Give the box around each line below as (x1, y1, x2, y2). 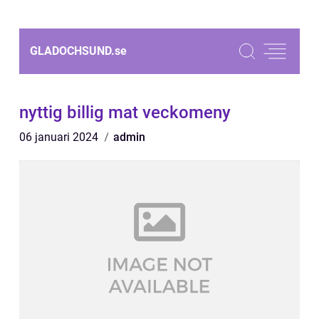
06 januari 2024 (19, 130, 101, 144)
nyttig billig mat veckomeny (19, 103, 231, 122)
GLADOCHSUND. (30, 44, 115, 58)
